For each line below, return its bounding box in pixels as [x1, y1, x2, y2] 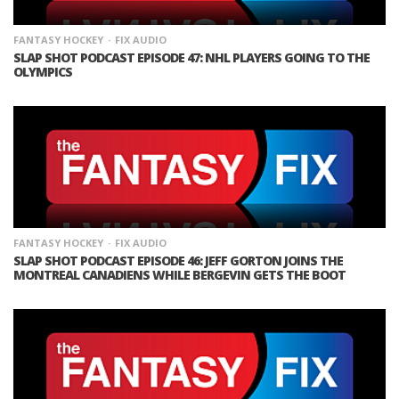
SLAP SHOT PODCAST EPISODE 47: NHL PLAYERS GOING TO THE [13, 49, 370, 67]
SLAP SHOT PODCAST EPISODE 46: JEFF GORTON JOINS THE [13, 251, 343, 269]
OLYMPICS [13, 63, 72, 81]
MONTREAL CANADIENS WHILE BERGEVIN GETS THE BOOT [13, 265, 346, 283]
